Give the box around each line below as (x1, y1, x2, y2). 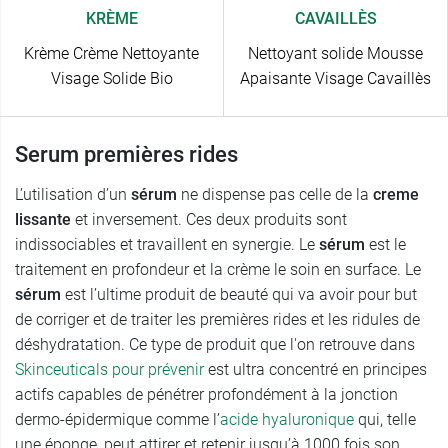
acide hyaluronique (220, 410, 354, 430)
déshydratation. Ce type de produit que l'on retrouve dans (15, 335, 415, 355)
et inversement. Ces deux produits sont (71, 210, 347, 230)
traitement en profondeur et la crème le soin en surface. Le (15, 260, 421, 280)
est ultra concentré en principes (204, 360, 427, 380)
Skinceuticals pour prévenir (15, 360, 204, 380)
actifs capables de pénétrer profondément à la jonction (15, 385, 398, 405)
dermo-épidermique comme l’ (15, 410, 220, 430)
